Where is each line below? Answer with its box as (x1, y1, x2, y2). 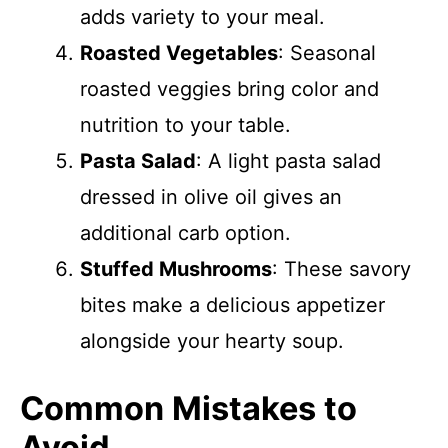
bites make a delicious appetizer (80, 293, 385, 317)
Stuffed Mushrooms (80, 257, 272, 281)
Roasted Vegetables (80, 41, 278, 65)
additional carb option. (80, 221, 291, 245)
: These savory (272, 257, 411, 281)
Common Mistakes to (20, 389, 357, 428)
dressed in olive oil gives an (80, 185, 342, 209)
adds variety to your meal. (80, 5, 325, 29)
